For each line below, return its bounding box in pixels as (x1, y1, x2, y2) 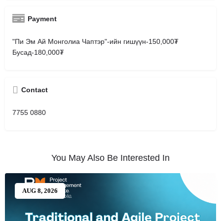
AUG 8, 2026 (22, 187, 58, 195)
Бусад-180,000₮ (12, 48, 64, 56)
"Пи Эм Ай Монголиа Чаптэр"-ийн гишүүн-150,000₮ (12, 37, 179, 45)
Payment (28, 14, 57, 23)
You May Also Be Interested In (51, 152, 170, 163)
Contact (21, 85, 48, 94)
